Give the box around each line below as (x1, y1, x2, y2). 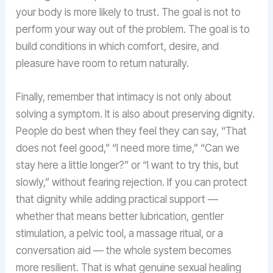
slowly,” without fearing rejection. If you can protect (16, 175, 248, 188)
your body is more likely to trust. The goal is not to (16, 5, 241, 18)
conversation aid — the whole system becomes (16, 244, 232, 257)
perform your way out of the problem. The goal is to (16, 23, 250, 35)
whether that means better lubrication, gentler (16, 210, 224, 222)
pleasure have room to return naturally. (16, 57, 190, 69)
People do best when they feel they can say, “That (16, 124, 247, 137)
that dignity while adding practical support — (16, 193, 219, 205)
